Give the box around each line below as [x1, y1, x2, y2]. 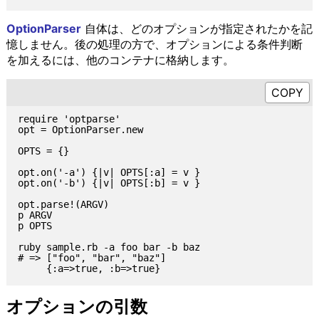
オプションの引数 [6, 296, 147, 318]
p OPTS [17, 220, 52, 232]
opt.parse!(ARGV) [17, 199, 109, 211]
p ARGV [17, 209, 52, 221]
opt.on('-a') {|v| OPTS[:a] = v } [17, 167, 200, 179]
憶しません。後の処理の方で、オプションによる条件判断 [6, 37, 303, 52]
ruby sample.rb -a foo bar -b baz [17, 241, 200, 253]
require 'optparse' [17, 113, 120, 125]
